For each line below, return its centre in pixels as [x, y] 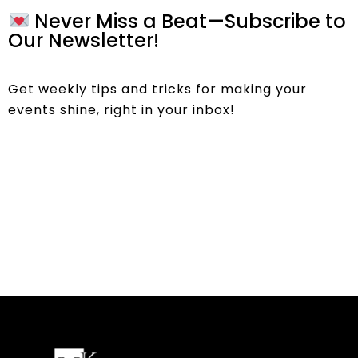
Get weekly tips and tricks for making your [157, 89]
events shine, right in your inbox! [121, 109]
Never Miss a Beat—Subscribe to [188, 21]
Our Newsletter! [84, 40]
